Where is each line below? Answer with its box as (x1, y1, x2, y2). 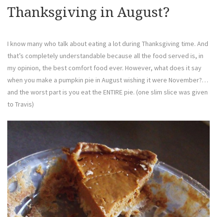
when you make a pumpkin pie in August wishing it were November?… (7, 75, 208, 84)
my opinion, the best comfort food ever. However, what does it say (7, 63, 201, 72)
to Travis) (7, 99, 34, 108)
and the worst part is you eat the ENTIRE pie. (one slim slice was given (7, 87, 208, 96)
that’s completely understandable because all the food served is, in (7, 51, 203, 60)
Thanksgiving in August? (7, 4, 170, 20)
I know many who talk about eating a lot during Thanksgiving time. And (7, 39, 208, 48)
